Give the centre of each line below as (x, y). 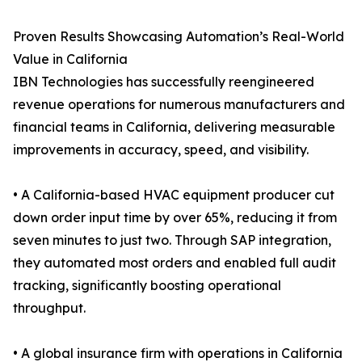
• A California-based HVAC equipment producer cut (174, 195)
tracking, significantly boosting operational (147, 286)
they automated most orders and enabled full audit (175, 263)
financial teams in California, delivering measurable (174, 127)
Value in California (70, 59)
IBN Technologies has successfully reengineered (164, 82)
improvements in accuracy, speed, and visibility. (161, 150)
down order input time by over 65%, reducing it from (175, 218)
